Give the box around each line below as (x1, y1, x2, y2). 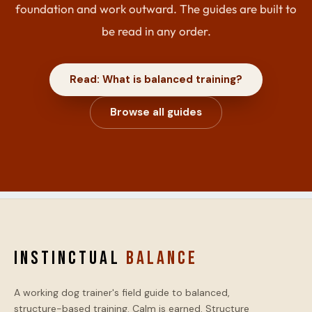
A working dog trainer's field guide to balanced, (14, 286, 230, 299)
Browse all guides (110, 104, 202, 119)
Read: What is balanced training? (70, 72, 242, 86)
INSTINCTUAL (14, 247, 126, 270)
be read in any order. (101, 23, 211, 38)
